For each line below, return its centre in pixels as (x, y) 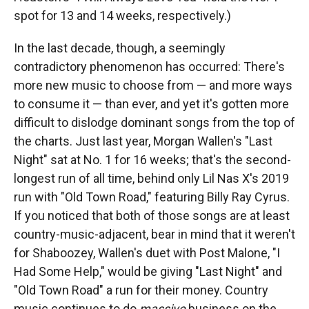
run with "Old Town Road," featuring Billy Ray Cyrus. (152, 197)
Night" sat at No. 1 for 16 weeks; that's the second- (152, 159)
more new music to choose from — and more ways (153, 85)
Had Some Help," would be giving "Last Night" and (148, 271)
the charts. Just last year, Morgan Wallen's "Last (143, 141)
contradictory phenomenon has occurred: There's (149, 66)
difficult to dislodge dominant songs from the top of (154, 122)
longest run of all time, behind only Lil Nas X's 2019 (151, 178)
